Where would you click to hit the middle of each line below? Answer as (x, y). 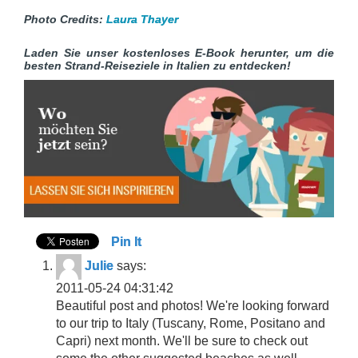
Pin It (126, 241)
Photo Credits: (65, 19)
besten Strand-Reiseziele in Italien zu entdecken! (157, 66)
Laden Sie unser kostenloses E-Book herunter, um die (179, 53)
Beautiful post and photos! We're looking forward (193, 305)
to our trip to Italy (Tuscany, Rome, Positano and (191, 323)
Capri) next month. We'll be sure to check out (182, 340)
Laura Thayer (142, 19)
